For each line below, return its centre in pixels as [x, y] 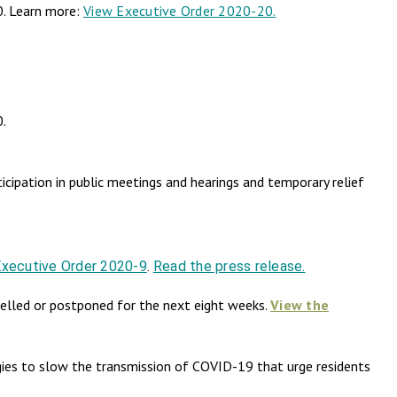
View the [300, 304]
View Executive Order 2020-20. [180, 11]
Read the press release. [229, 266]
